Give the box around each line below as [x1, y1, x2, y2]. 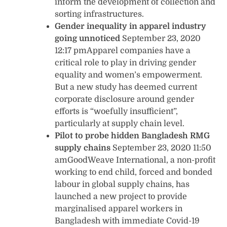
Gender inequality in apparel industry [55, 21, 206, 31]
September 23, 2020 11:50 [110, 143, 211, 153]
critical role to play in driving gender [55, 58, 196, 67]
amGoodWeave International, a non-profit [55, 155, 215, 165]
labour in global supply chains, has [55, 179, 190, 189]
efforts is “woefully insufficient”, [55, 106, 178, 116]
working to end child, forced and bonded [55, 167, 212, 177]
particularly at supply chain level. [55, 119, 184, 128]
